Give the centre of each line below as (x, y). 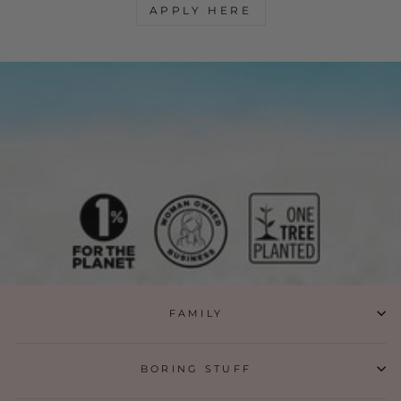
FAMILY (196, 313)
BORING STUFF (196, 368)
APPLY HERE (200, 11)
